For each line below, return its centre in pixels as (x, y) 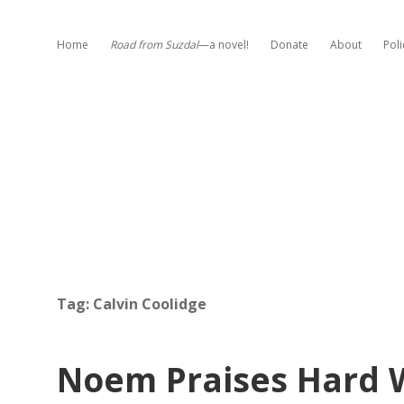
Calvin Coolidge (150, 304)
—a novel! (224, 45)
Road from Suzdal (154, 45)
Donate (289, 45)
